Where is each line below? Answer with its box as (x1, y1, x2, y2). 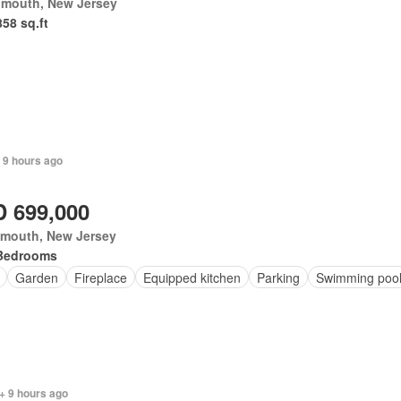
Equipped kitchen (143, 268, 242, 286)
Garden (15, 268, 59, 286)
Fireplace (74, 268, 128, 286)
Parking (257, 268, 301, 286)
